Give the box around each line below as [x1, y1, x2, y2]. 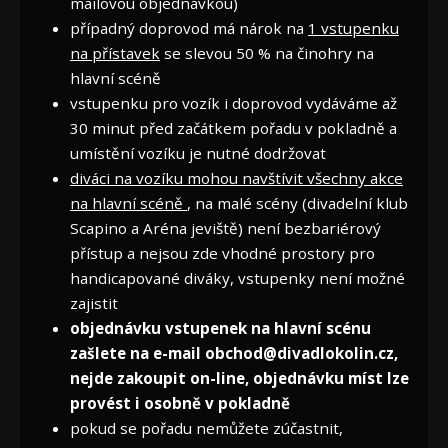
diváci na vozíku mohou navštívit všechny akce [70, 167, 403, 188]
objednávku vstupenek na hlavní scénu [70, 317, 371, 338]
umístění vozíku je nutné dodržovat [70, 142, 326, 163]
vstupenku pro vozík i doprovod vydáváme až [70, 92, 397, 113]
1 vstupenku [308, 17, 399, 38]
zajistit [70, 292, 118, 313]
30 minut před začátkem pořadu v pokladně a [70, 117, 397, 138]
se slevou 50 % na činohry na [160, 42, 374, 63]
